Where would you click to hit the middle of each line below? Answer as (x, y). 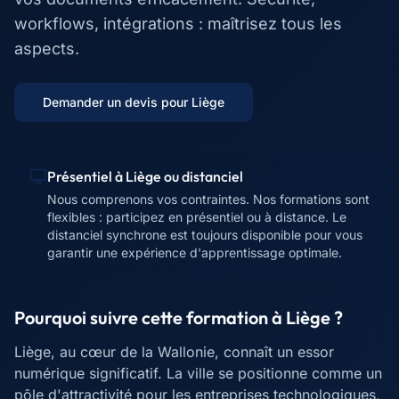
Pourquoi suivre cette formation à (150, 318)
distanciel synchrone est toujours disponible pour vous (205, 235)
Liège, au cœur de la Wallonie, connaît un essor (174, 352)
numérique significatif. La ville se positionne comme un (198, 373)
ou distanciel (202, 176)
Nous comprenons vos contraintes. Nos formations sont (208, 199)
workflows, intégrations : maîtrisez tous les (178, 24)
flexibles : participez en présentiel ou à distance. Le (197, 217)
